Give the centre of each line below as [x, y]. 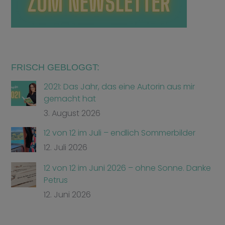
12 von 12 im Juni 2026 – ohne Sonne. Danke [128, 168]
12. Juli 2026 [66, 147]
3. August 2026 [72, 113]
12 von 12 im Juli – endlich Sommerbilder [120, 133]
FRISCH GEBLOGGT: [55, 67]
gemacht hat [70, 98]
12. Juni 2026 [68, 194]
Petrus [56, 180]
